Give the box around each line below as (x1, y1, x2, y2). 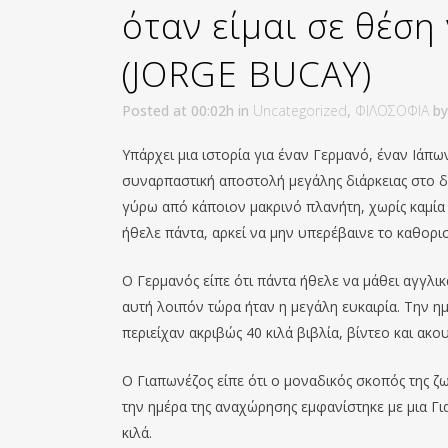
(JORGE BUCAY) (122, 49, 372, 97)
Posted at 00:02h (122, 100, 234, 120)
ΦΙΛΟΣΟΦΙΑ (355, 100, 429, 120)
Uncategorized (253, 100, 347, 120)
